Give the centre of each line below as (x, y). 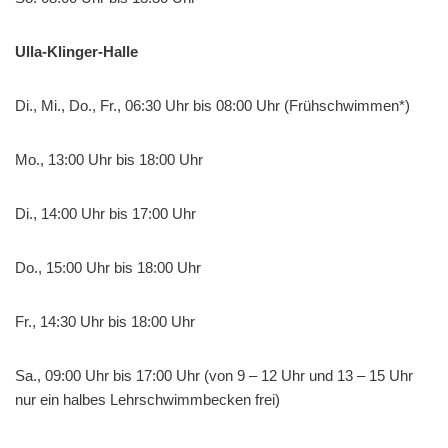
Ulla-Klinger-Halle (76, 51)
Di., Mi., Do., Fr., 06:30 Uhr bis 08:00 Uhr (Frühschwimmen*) (212, 105)
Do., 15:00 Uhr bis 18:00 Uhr (108, 267)
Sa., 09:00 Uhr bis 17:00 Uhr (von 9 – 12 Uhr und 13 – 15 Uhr (214, 375)
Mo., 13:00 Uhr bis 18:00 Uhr (109, 159)
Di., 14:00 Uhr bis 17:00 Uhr (105, 213)
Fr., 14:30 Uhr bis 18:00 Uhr (105, 321)
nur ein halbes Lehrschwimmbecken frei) (147, 399)
